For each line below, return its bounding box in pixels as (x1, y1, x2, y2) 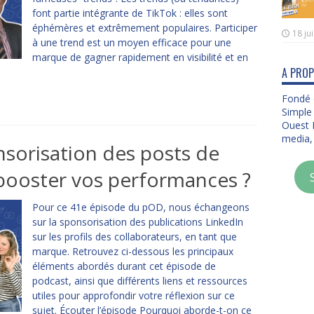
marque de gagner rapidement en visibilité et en (32, 50, 248, 64)
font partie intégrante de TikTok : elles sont (32, 6, 228, 20)
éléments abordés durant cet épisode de (32, 259, 216, 273)
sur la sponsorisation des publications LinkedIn (32, 215, 243, 228)
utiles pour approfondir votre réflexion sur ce (32, 289, 235, 302)
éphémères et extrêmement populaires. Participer (32, 21, 257, 34)
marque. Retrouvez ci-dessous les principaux (32, 245, 233, 258)
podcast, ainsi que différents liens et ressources (32, 274, 247, 287)
